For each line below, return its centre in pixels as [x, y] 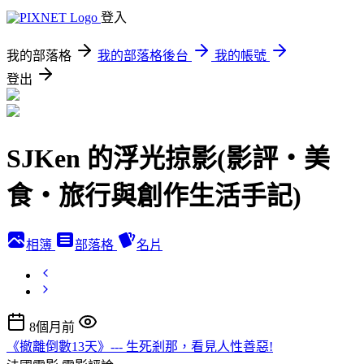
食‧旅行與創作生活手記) [154, 196]
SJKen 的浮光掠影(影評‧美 [168, 159]
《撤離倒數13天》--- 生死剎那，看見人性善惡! [140, 346]
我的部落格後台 [143, 56]
